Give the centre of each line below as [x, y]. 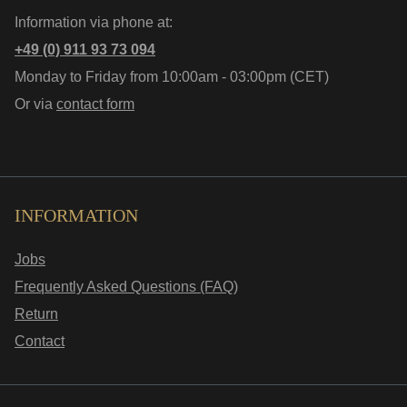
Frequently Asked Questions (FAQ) [126, 287]
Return [36, 314]
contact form [95, 104]
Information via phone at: [94, 22]
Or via [35, 104]
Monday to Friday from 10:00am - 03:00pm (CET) [172, 77]
